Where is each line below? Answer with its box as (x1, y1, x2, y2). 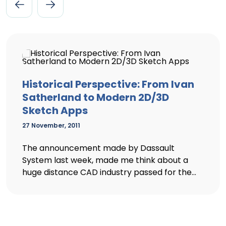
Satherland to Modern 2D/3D (22, 90, 169, 104)
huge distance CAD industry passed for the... (22, 166, 196, 178)
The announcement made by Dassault (22, 142, 175, 154)
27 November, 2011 (22, 121, 80, 130)
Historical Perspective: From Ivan (22, 77, 194, 91)
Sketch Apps (22, 103, 88, 118)
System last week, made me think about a (22, 154, 188, 166)
